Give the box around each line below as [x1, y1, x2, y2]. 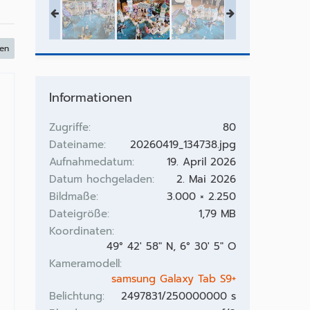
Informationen [48, 88, 132, 107]
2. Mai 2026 [176, 172, 236, 187]
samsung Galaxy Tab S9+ [111, 271, 236, 286]
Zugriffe [48, 120, 89, 135]
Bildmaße [48, 189, 96, 204]
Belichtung [48, 289, 102, 304]
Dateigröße [48, 206, 107, 221]
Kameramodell [48, 256, 120, 271]
